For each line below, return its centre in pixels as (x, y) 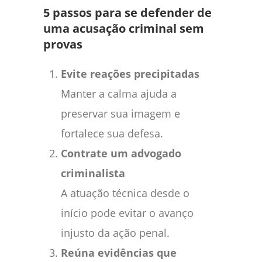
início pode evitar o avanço (127, 213)
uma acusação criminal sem (124, 28)
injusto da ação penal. (115, 232)
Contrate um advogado (121, 153)
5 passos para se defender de (127, 12)
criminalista (93, 173)
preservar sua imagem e (120, 113)
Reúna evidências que (119, 252)
